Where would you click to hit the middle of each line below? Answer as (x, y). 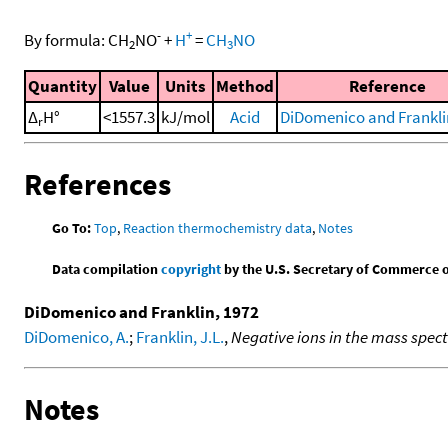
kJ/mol (185, 116)
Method (245, 85)
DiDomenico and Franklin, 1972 (141, 312)
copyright (191, 269)
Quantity (62, 85)
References (97, 184)
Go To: (72, 228)
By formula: (66, 39)
